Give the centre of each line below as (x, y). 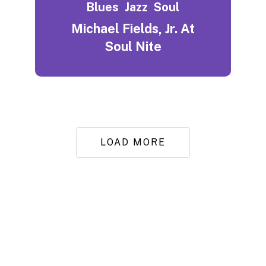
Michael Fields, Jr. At (133, 29)
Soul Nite (133, 47)
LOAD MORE (133, 142)
